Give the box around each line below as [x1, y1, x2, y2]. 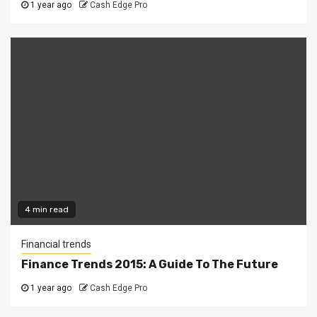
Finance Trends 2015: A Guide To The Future [21, 257, 278, 271]
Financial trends [21, 238, 91, 250]
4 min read [25, 204, 69, 214]
